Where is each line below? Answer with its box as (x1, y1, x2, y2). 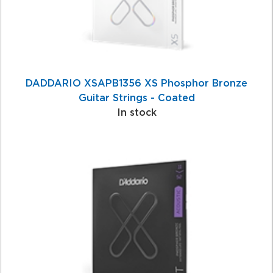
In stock (116, 106, 157, 118)
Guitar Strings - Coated (78, 91, 195, 103)
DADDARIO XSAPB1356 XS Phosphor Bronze (26, 77, 247, 88)
